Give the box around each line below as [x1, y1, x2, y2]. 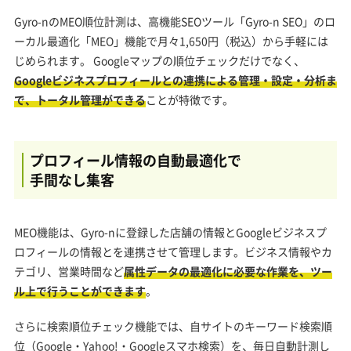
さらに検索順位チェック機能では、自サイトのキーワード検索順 [13, 317, 332, 334]
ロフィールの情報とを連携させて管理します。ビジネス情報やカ [13, 243, 332, 259]
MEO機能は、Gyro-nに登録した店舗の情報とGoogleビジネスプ [13, 223, 327, 240]
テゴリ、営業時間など [13, 262, 124, 279]
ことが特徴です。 [145, 91, 233, 107]
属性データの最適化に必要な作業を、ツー [123, 262, 332, 279]
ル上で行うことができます [13, 282, 146, 299]
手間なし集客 [29, 168, 114, 190]
